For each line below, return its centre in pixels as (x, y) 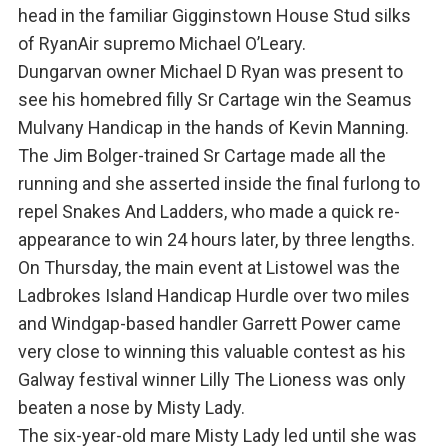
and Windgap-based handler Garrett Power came (209, 324)
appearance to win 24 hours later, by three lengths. (216, 240)
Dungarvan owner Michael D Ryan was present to (210, 72)
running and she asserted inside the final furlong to (218, 184)
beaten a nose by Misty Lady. (131, 408)
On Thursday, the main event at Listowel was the (208, 268)
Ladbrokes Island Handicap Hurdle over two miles (213, 296)
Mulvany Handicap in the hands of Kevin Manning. (213, 128)
